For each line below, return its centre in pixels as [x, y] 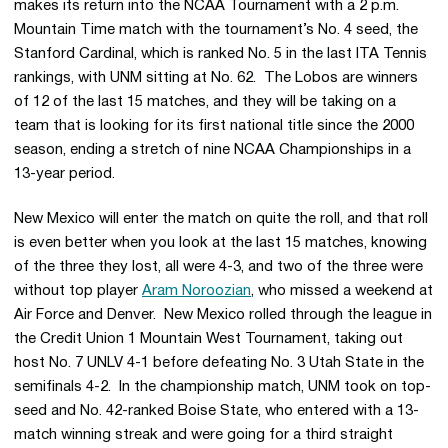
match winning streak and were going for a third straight [203, 435]
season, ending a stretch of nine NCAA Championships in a [212, 150]
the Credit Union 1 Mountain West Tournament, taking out [208, 339]
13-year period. [64, 174]
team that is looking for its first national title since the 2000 [214, 126]
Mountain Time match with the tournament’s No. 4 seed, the [216, 30]
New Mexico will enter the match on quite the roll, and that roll [221, 219]
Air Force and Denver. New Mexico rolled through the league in [223, 315]
